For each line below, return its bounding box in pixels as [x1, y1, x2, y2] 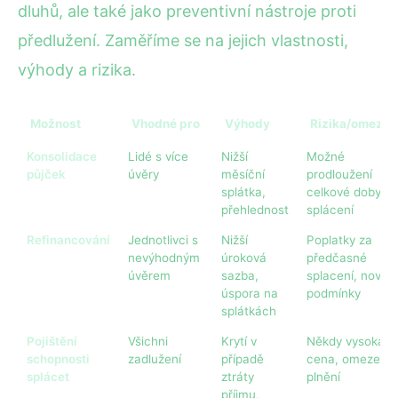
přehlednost [221, 202, 289, 217]
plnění [306, 369, 340, 384]
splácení [306, 202, 354, 217]
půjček [27, 166, 66, 181]
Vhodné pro [131, 115, 200, 131]
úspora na [221, 285, 278, 300]
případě [221, 351, 264, 366]
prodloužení [306, 166, 372, 181]
